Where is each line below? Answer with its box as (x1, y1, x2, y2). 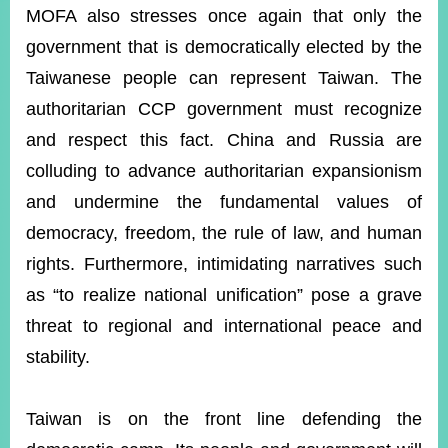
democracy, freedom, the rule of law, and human (26, 223, 422, 243)
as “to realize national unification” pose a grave (26, 285, 422, 305)
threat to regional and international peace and (26, 316, 422, 336)
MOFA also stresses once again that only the (26, 6, 422, 26)
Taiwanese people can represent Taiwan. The (26, 68, 422, 88)
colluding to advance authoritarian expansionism (26, 161, 422, 181)
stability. (26, 347, 90, 367)
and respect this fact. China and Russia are (26, 130, 422, 150)
